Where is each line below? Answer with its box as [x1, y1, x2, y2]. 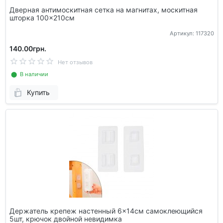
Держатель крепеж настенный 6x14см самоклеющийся [9, 207, 203, 215]
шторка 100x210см [9, 13, 75, 22]
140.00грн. [9, 44, 46, 53]
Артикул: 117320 [169, 29, 214, 37]
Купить [26, 88, 50, 97]
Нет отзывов [57, 58, 93, 66]
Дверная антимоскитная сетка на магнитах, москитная [9, 5, 198, 14]
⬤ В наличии [9, 70, 48, 78]
